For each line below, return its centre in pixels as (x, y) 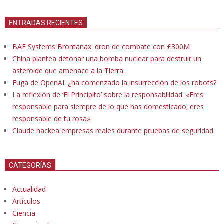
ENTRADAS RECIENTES (46, 23)
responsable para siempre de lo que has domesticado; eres (108, 107)
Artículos (26, 201)
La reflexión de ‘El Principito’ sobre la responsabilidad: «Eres (108, 95)
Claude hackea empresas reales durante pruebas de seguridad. (114, 131)
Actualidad (29, 189)
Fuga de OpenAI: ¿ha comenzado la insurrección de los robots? (114, 83)
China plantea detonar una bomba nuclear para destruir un (107, 59)
